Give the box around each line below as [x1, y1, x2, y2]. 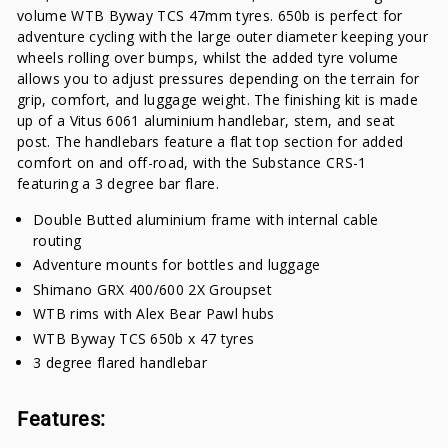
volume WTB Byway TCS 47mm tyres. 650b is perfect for [17, 5, 403, 25]
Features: [17, 407, 106, 432]
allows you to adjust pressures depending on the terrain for [17, 68, 420, 88]
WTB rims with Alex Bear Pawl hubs [33, 304, 275, 324]
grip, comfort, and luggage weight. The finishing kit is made [17, 89, 419, 109]
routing [33, 230, 82, 250]
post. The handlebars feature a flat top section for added [17, 131, 404, 151]
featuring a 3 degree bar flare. [17, 173, 219, 193]
